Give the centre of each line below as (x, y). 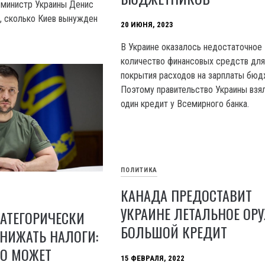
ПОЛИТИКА (139, 170)
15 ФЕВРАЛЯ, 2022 (153, 258)
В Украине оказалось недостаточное (192, 47)
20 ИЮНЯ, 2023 (147, 25)
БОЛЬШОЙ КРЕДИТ (174, 232)
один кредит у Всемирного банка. (185, 104)
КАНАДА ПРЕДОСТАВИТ (187, 195)
